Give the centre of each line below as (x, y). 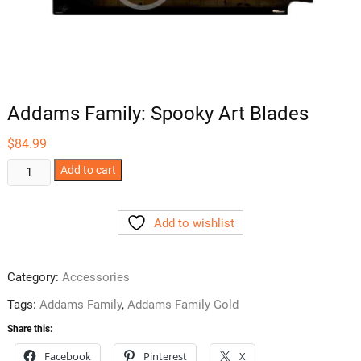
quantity (28, 265)
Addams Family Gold (183, 305)
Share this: (29, 329)
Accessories (95, 278)
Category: (34, 278)
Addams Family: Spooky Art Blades (158, 114)
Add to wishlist (194, 224)
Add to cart (89, 170)
